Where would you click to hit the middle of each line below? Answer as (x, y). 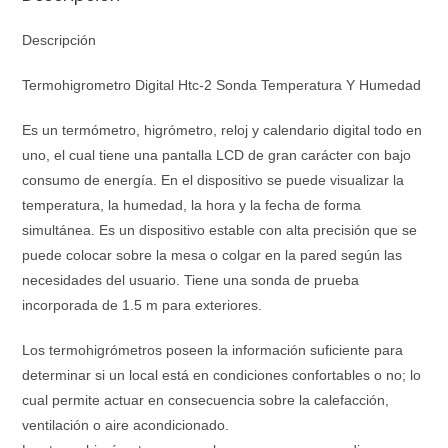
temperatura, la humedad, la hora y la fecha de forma (192, 204)
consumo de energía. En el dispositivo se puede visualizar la (213, 179)
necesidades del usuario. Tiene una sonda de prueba (191, 279)
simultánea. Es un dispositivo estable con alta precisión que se (220, 229)
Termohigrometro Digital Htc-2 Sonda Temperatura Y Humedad (222, 84)
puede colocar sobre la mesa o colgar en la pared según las (212, 254)
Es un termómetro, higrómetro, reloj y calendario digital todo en (222, 129)
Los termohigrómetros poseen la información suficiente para (213, 349)
